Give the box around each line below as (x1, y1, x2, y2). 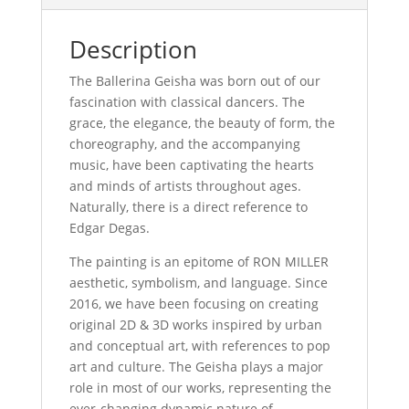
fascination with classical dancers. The (68, 92, 305, 110)
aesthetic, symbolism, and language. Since (68, 273, 328, 291)
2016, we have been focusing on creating (68, 294, 319, 312)
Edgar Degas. (68, 218, 150, 236)
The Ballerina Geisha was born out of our (68, 71, 320, 89)
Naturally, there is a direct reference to (68, 197, 308, 215)
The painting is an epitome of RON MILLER (68, 252, 329, 270)
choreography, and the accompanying (68, 134, 300, 152)
